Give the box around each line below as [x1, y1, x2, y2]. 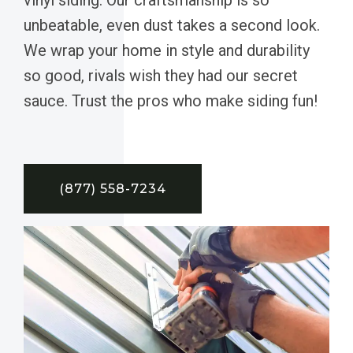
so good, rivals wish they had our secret [24, 65, 298, 85]
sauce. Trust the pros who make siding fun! [24, 91, 318, 110]
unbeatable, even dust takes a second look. [24, 15, 320, 35]
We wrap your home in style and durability [24, 40, 310, 60]
